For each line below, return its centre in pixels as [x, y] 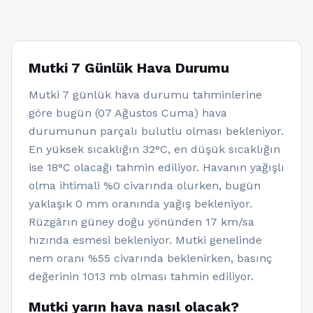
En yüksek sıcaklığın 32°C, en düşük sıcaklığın [154, 149]
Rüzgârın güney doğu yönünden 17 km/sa [141, 222]
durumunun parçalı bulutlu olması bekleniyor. [156, 131]
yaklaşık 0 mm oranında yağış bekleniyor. [140, 204]
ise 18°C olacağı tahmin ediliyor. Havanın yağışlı [156, 167]
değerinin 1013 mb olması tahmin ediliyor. [141, 276]
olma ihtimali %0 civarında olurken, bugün [145, 185]
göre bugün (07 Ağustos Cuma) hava [128, 113]
